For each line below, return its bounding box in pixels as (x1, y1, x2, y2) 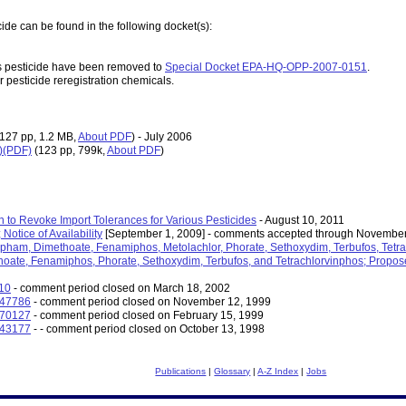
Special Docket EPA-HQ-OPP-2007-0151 (165, 61, 367, 74)
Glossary (214, 366, 251, 377)
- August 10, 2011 (256, 214, 344, 227)
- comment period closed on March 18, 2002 (11, 282, 230, 295)
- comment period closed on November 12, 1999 (31, 295, 271, 309)
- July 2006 (135, 130, 192, 144)
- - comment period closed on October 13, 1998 (31, 323, 265, 336)
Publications (155, 366, 207, 377)
